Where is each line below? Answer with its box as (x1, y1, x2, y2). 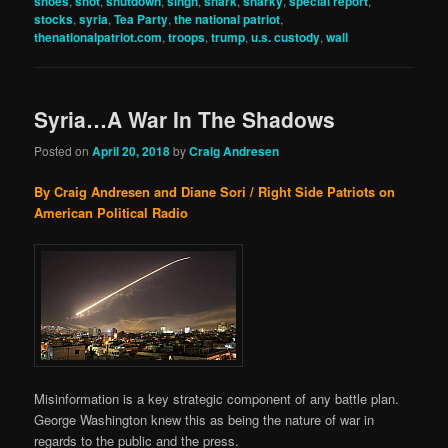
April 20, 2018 (92, 141, 171, 160)
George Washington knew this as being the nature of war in (34, 410, 375, 430)
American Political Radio (34, 202, 189, 222)
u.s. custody (251, 28, 321, 47)
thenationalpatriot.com (34, 28, 163, 47)
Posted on (34, 141, 93, 159)
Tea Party (114, 10, 169, 29)
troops (168, 28, 206, 47)
